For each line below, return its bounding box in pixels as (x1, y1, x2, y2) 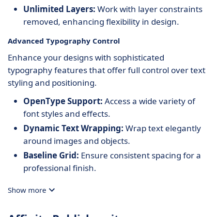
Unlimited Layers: (23, 3, 95, 15)
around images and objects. (23, 135, 130, 146)
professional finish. (23, 162, 96, 173)
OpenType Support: (23, 95, 103, 107)
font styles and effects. (23, 108, 110, 119)
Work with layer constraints (95, 3, 202, 15)
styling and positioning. (8, 77, 97, 88)
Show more (8, 185, 46, 195)
